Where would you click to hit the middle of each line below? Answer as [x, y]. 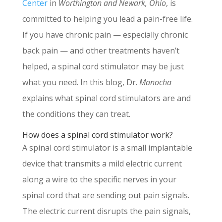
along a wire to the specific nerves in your [99, 180]
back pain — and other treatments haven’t [101, 51]
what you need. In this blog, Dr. [81, 83]
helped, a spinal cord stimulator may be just [103, 67]
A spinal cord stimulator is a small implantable [107, 148]
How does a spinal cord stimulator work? [97, 135]
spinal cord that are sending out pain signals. [106, 195]
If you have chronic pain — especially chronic [105, 35]
